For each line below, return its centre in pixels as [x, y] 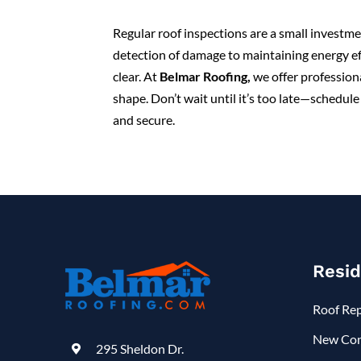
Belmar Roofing [203, 76]
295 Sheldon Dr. [139, 348]
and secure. [144, 119]
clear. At [136, 76]
